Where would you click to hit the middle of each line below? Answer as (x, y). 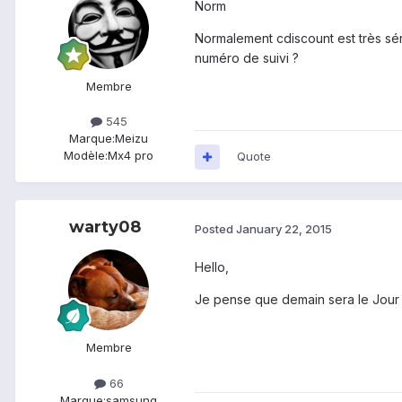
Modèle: (86, 156)
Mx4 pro (131, 156)
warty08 (105, 227)
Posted (215, 228)
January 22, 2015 (284, 228)
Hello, (212, 267)
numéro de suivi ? (247, 58)
